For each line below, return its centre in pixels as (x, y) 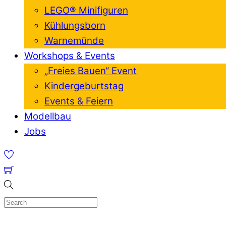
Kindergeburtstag (84, 86)
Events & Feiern (79, 101)
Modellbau (48, 117)
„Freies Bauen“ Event (91, 71)
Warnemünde (74, 41)
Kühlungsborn (75, 26)
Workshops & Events (70, 56)
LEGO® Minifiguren (86, 11)
